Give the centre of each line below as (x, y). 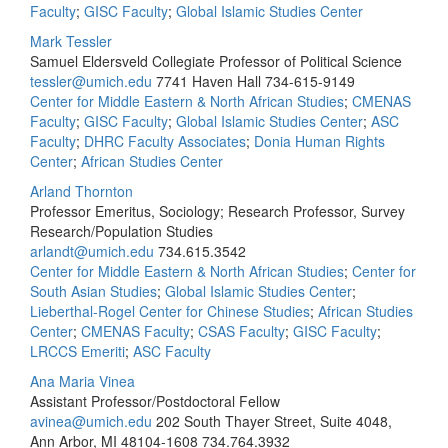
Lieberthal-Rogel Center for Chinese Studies (170, 311)
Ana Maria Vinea (82, 381)
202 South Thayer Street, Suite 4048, (274, 421)
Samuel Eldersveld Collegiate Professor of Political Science (216, 61)
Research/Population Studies (121, 231)
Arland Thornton (81, 191)
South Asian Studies (93, 291)
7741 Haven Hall (210, 81)
